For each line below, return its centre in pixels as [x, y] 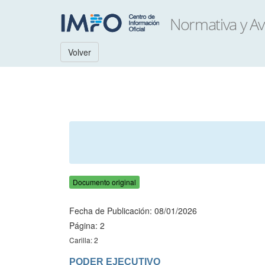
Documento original [104, 182]
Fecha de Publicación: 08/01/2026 [133, 211]
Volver [80, 52]
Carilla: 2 [84, 240]
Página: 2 [87, 225]
